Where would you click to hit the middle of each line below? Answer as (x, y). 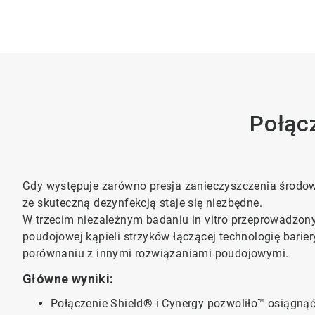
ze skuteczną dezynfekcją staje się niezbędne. (143, 203)
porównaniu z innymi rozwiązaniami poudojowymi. (156, 253)
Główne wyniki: (68, 279)
